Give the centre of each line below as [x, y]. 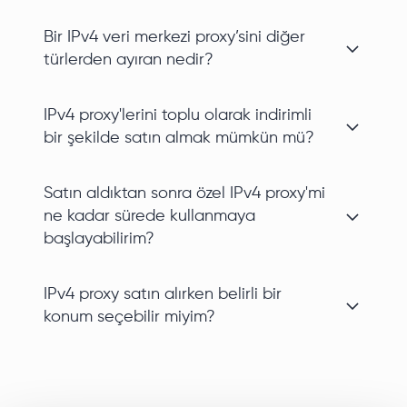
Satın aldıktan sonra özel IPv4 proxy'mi [184, 194]
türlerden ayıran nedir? [129, 60]
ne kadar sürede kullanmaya [149, 217]
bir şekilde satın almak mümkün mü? [179, 139]
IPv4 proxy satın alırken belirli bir [163, 295]
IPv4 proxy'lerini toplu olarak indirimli [178, 116]
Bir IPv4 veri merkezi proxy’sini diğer [174, 38]
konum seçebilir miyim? [129, 318]
